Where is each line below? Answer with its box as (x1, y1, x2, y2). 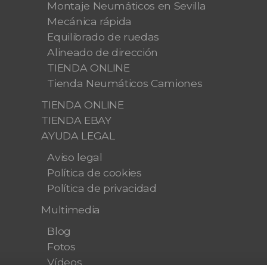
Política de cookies (47, 166, 142, 179)
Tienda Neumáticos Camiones (47, 77, 203, 89)
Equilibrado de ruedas (47, 30, 159, 43)
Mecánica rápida (47, 15, 132, 27)
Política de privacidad (47, 182, 157, 194)
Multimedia (41, 203, 100, 216)
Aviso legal (47, 151, 103, 163)
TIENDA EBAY (41, 114, 111, 126)
